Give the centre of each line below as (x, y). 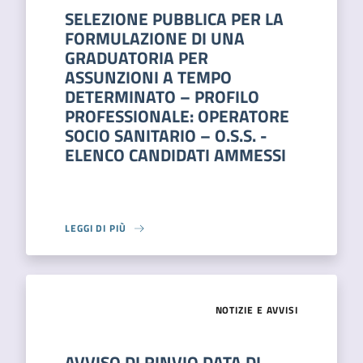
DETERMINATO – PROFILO (162, 96)
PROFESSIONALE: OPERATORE (177, 116)
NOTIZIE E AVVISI (256, 310)
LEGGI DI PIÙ (96, 228)
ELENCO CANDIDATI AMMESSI (175, 155)
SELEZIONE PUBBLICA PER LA (174, 19)
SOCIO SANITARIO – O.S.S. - (166, 135)
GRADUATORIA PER (137, 58)
